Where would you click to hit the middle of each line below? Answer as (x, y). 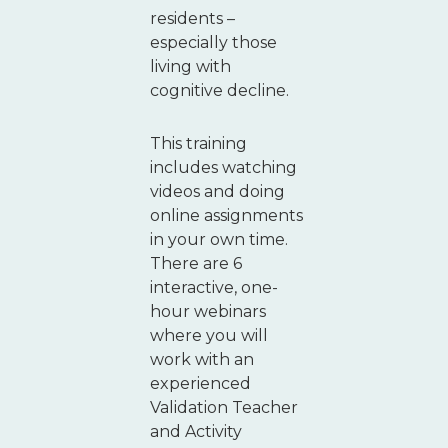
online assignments (226, 215)
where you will (209, 335)
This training (198, 143)
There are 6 (196, 263)
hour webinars (208, 311)
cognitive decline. (219, 91)
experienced (200, 383)
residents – (192, 19)
